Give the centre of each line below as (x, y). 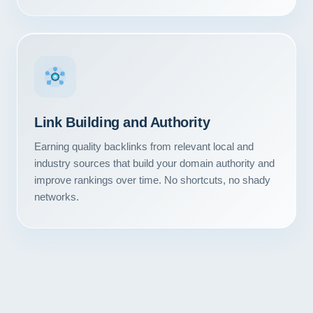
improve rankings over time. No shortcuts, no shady (152, 180)
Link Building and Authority (122, 122)
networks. (57, 197)
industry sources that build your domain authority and (154, 163)
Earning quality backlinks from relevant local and (144, 146)
